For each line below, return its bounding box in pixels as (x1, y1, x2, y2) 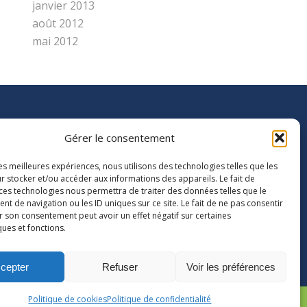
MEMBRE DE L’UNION (3, 131, 135, 148)
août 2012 (32, 16, 84, 31)
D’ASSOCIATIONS (3, 144, 106, 161)
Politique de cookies (28, 293, 108, 305)
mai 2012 (32, 34, 78, 49)
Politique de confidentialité (107, 293, 212, 305)
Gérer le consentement (64, 131, 175, 145)
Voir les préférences (186, 260, 275, 273)
